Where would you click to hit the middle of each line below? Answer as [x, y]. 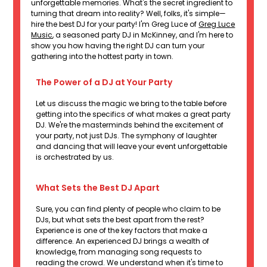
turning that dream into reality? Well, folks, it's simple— [129, 14]
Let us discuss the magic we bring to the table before [131, 104]
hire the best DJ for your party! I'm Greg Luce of [115, 24]
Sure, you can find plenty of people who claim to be [128, 209]
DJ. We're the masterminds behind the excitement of [130, 125]
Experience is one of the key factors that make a [122, 231]
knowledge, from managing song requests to [119, 252]
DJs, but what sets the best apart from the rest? [120, 220]
